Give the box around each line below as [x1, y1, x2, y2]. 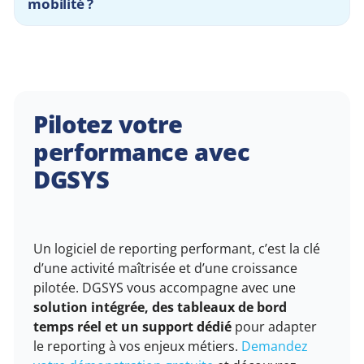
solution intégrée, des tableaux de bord [33, 298, 288, 317]
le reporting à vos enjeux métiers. [33, 337, 242, 356]
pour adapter [232, 318, 318, 336]
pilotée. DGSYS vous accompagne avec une [33, 279, 297, 297]
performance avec [33, 136, 250, 168]
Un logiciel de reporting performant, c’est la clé [33, 240, 321, 258]
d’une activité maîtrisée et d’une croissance [33, 259, 298, 278]
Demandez [241, 337, 309, 356]
